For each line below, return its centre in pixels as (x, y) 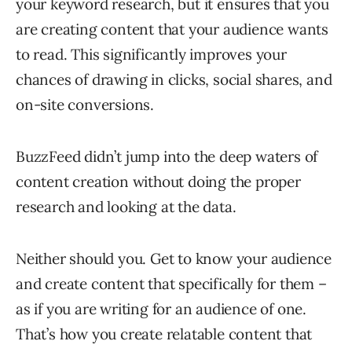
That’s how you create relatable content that (164, 334)
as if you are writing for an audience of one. (161, 309)
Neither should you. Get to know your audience (174, 259)
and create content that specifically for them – (171, 284)
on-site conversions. (85, 105)
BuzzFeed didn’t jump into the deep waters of (167, 157)
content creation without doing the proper (158, 182)
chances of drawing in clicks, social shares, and (174, 80)
